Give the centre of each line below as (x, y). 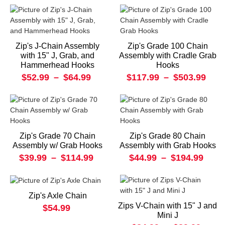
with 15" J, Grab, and (58, 56)
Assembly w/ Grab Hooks (58, 146)
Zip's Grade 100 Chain (167, 46)
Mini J (167, 215)
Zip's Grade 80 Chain (167, 136)
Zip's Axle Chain (58, 196)
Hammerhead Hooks (58, 65)
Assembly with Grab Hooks (167, 146)
